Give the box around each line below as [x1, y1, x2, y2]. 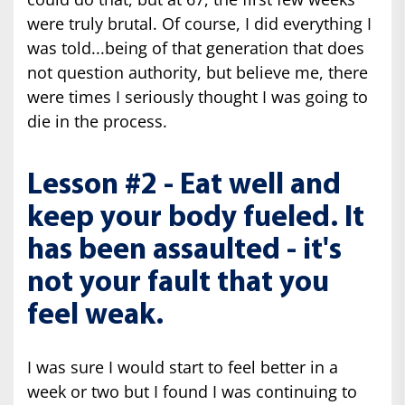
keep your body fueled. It [27, 202, 364, 233]
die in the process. [27, 109, 167, 132]
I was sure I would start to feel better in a [27, 355, 338, 378]
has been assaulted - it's [27, 235, 342, 266]
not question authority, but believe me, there [27, 61, 368, 83]
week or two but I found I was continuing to [27, 380, 357, 402]
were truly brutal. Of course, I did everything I [27, 12, 372, 34]
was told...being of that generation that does [27, 36, 364, 59]
